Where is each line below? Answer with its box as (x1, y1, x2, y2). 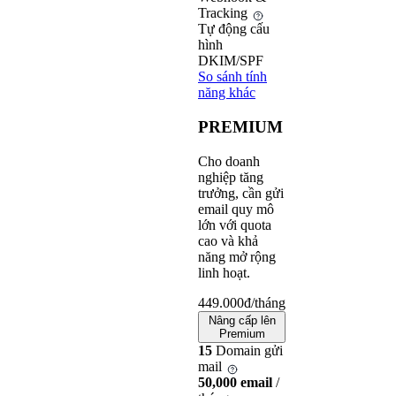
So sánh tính (198, 69, 267, 85)
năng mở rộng (198, 248, 276, 264)
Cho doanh (198, 153, 260, 169)
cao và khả (198, 232, 258, 248)
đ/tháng (244, 294, 286, 310)
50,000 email (198, 375, 272, 391)
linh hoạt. (198, 264, 250, 280)
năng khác (198, 85, 255, 101)
